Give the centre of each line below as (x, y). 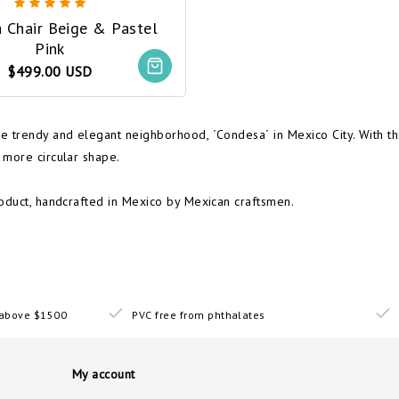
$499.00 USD (50, 72)
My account (104, 375)
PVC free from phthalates (199, 315)
